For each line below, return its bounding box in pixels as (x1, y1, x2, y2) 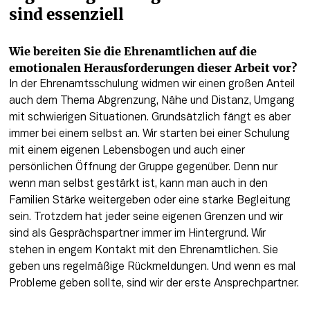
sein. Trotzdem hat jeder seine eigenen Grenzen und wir (8, 212, 283, 222)
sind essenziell (8, 4, 127, 24)
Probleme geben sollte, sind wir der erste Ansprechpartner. (8, 278, 299, 289)
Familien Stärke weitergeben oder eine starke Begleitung (8, 195, 291, 206)
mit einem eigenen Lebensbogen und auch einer (8, 145, 245, 156)
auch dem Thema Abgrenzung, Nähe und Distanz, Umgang (8, 95, 295, 106)
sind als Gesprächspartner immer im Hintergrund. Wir (8, 228, 266, 239)
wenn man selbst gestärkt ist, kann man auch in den (8, 179, 268, 189)
